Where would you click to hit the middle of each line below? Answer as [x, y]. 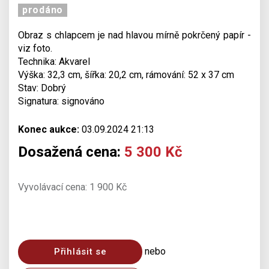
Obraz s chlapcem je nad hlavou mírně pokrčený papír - [134, 35]
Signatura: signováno [61, 101]
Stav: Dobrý [42, 88]
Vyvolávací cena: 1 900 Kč [72, 187]
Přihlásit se [80, 252]
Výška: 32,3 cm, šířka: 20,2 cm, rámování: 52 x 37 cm [126, 75]
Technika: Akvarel [54, 62]
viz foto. [35, 48]
